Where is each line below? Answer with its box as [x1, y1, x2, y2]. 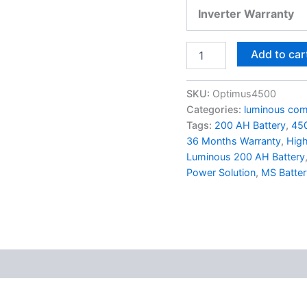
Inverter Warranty [198, 6, 294, 21]
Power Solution [186, 166, 256, 178]
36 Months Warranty [186, 134, 281, 147]
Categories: [186, 103, 244, 115]
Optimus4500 [212, 87, 276, 99]
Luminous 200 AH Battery [186, 150, 305, 162]
